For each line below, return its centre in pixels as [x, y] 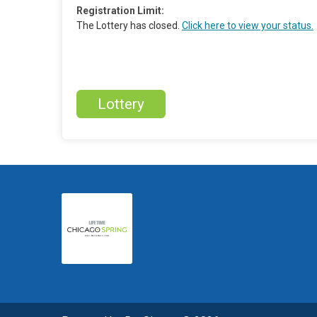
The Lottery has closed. [129, 25]
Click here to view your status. [248, 25]
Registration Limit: [120, 11]
